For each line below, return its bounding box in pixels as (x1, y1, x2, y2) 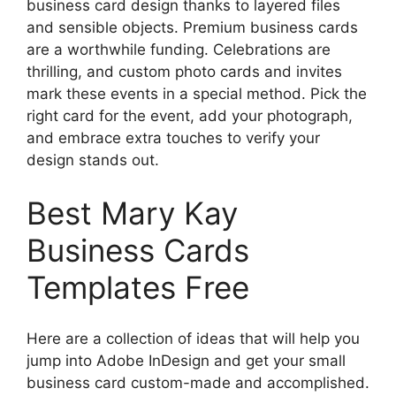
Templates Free (27, 268, 249, 306)
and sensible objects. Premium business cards (27, 19, 358, 36)
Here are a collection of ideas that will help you (27, 330, 360, 347)
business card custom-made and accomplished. (27, 374, 369, 392)
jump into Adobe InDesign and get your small (27, 352, 346, 369)
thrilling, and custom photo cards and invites (27, 63, 342, 80)
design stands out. (27, 151, 159, 169)
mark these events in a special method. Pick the (27, 85, 367, 103)
